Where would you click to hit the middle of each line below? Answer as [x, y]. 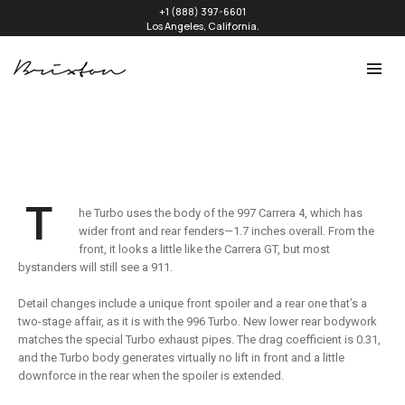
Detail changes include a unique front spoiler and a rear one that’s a [193, 303]
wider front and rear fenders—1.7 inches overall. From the [227, 231]
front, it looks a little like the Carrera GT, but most [205, 249]
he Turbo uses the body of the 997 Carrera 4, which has [221, 213]
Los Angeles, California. [202, 26]
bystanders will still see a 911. [95, 267]
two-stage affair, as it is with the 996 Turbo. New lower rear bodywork [198, 321]
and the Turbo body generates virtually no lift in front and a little [181, 358]
